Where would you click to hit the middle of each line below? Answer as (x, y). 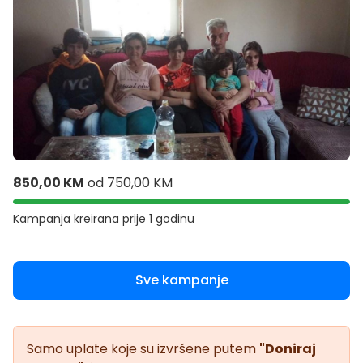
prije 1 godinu (158, 219)
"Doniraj (288, 349)
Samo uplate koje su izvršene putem (143, 349)
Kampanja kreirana (68, 219)
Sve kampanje (181, 280)
